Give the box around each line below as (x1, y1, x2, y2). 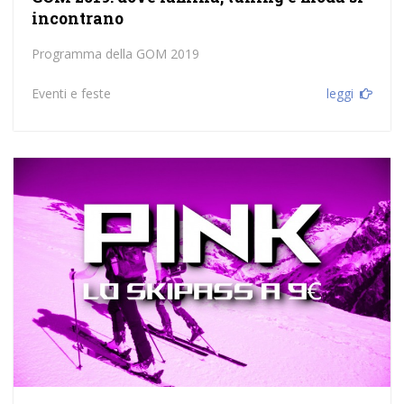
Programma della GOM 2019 (31, 44, 199, 62)
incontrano (31, 7, 124, 29)
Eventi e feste (31, 84, 111, 102)
